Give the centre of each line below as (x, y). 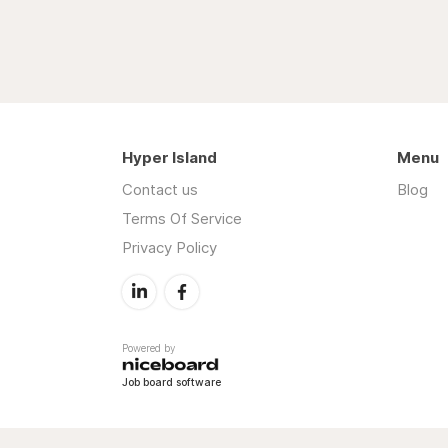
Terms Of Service (182, 218)
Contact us (160, 189)
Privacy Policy (169, 247)
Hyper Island (169, 157)
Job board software (171, 383)
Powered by (148, 347)
